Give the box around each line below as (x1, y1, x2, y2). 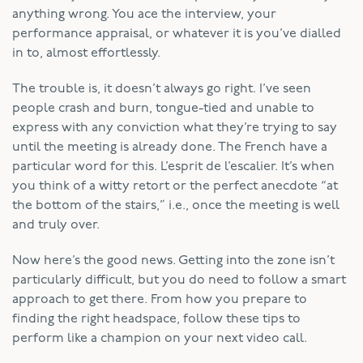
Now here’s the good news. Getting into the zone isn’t (12, 254, 335, 267)
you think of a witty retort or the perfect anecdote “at (12, 179, 338, 193)
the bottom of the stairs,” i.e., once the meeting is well (12, 199, 340, 212)
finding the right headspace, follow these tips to (12, 312, 301, 326)
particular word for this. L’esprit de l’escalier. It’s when (12, 160, 335, 173)
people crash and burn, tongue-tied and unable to (12, 101, 314, 115)
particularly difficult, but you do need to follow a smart (12, 273, 346, 287)
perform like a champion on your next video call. (12, 331, 307, 345)
